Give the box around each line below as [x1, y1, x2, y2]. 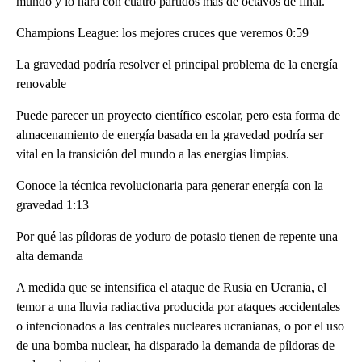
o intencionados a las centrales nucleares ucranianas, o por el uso [16, 319, 344, 334]
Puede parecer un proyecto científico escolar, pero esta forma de [16, 108, 340, 123]
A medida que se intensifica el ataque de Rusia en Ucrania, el [16, 280, 326, 295]
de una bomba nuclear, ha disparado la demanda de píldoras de [16, 339, 335, 353]
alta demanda [16, 249, 83, 263]
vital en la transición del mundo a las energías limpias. [16, 147, 289, 162]
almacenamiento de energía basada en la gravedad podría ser [16, 128, 323, 142]
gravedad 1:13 [16, 198, 89, 213]
